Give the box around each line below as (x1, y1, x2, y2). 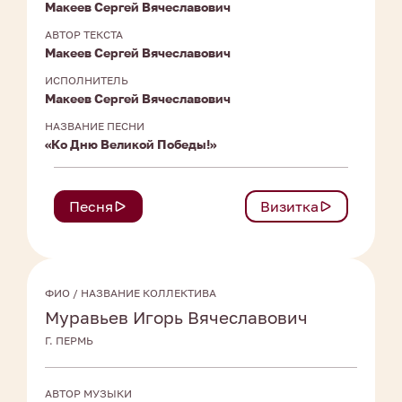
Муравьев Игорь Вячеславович (45, 307, 308, 328)
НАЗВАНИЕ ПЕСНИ (45, 119, 144, 134)
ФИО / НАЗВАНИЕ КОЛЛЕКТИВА (45, 286, 216, 301)
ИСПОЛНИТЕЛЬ (45, 74, 128, 88)
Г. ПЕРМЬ (45, 334, 93, 348)
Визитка (260, 197, 319, 216)
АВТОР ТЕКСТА (45, 28, 123, 42)
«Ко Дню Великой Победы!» (45, 136, 216, 153)
